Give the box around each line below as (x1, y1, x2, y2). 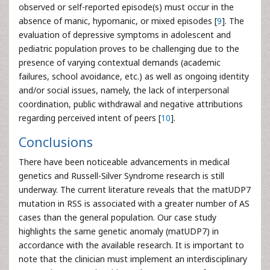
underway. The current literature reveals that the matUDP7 (19, 184, 251, 195)
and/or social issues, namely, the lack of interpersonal (19, 84, 229, 96)
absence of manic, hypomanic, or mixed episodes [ (19, 15, 217, 27)
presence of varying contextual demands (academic (19, 57, 221, 68)
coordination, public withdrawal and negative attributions (19, 98, 243, 110)
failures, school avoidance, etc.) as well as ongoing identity (19, 71, 249, 82)
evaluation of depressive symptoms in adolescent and (19, 29, 231, 40)
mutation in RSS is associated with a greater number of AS (19, 198, 250, 209)
